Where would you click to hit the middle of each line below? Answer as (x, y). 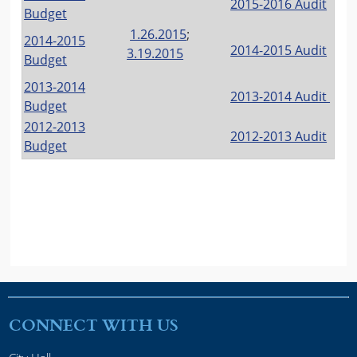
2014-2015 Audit (279, 50)
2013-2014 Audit (280, 96)
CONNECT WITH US (93, 325)
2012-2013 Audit (279, 136)
